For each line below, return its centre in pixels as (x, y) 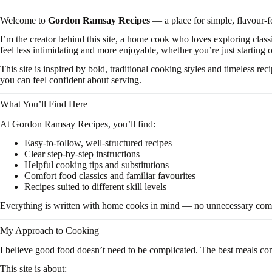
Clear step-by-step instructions (82, 154)
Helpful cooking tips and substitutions (97, 165)
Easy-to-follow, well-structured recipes (98, 143)
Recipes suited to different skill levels (95, 186)
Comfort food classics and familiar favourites (110, 175)
